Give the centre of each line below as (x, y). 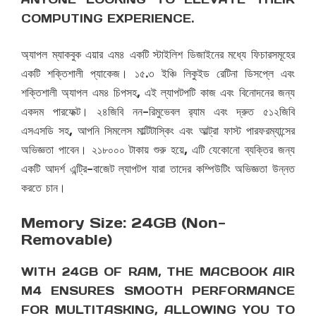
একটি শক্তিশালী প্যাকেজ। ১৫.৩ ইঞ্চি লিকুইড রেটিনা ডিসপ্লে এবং (158, 74)
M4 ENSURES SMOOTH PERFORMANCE (158, 291)
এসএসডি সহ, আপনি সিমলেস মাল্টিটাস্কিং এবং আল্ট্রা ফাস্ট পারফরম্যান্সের (158, 131)
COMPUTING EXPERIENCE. (108, 19)
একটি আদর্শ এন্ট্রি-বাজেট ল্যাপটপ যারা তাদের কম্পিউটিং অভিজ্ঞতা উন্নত (158, 169)
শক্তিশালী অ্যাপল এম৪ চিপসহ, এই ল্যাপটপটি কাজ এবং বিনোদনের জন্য (158, 93)
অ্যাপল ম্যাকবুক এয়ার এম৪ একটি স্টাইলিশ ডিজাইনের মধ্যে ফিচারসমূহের (158, 55)
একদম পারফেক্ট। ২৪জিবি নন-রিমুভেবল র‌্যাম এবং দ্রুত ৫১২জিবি (158, 112)
